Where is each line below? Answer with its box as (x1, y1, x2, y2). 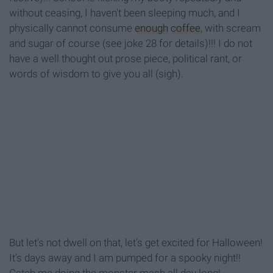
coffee (171, 21, 200, 34)
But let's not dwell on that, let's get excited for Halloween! (9, 236, 263, 249)
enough (135, 21, 168, 34)
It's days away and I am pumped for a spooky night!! (9, 251, 241, 264)
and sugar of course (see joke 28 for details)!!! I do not (9, 37, 252, 49)
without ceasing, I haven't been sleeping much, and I (9, 6, 240, 19)
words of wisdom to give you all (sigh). (9, 67, 183, 80)
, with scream (200, 21, 261, 34)
